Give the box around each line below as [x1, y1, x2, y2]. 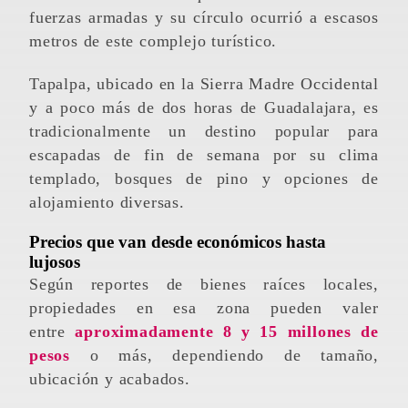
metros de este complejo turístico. [29, 31, 278, 50]
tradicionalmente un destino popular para [29, 121, 379, 140]
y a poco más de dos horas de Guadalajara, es [29, 97, 379, 117]
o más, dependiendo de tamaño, [70, 346, 379, 365]
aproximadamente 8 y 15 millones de [75, 322, 379, 342]
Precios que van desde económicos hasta [29, 232, 326, 252]
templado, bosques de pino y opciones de [29, 168, 379, 188]
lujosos [29, 252, 80, 272]
